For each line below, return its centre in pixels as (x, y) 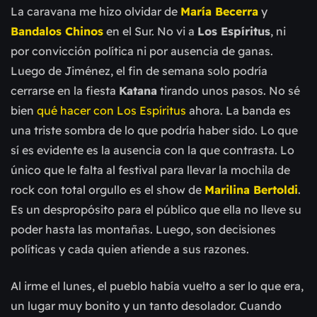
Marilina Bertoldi (251, 190)
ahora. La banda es (238, 111)
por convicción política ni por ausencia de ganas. (142, 51)
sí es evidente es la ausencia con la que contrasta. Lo (152, 150)
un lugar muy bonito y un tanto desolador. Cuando (146, 306)
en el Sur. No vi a (150, 31)
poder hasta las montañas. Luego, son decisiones (143, 230)
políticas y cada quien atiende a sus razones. (131, 249)
